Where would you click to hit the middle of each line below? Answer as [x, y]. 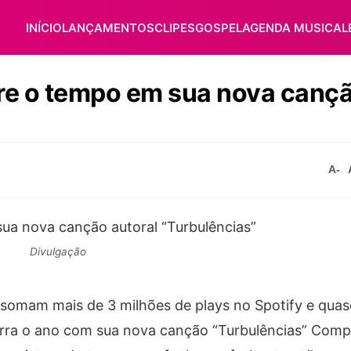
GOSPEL [219, 28]
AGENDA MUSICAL [295, 28]
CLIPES [175, 28]
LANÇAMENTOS [108, 28]
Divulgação [58, 251]
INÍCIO [44, 28]
